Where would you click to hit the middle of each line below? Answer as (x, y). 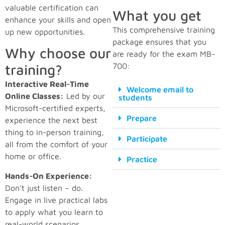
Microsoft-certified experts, (55, 108)
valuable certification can (52, 8)
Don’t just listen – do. (44, 188)
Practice (142, 159)
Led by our (84, 96)
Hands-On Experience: (49, 176)
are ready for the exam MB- (164, 54)
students (135, 97)
